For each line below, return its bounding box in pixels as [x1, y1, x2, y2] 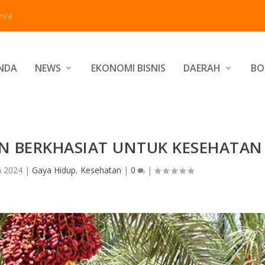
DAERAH [183, 62, 221, 75]
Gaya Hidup [31, 164, 76, 176]
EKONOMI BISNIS [91, 62, 166, 75]
